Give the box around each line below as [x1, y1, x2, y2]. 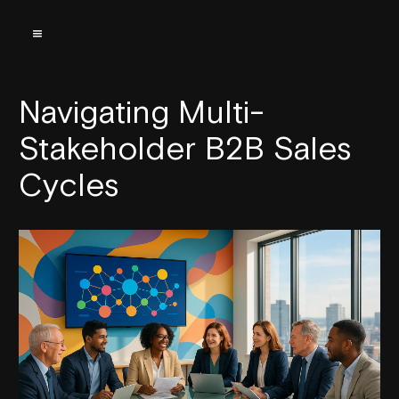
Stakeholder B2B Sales [19, 129, 352, 167]
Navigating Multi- [19, 93, 265, 130]
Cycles [19, 166, 119, 203]
